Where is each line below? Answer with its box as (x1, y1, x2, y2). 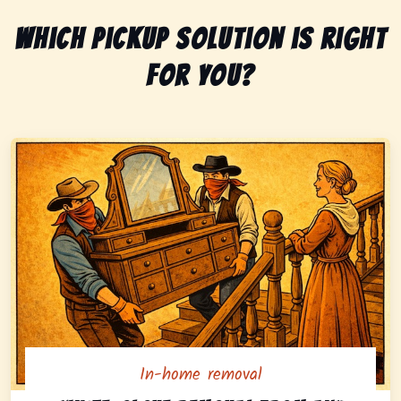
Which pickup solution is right (14, 23, 387, 55)
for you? (146, 60, 255, 91)
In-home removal (139, 362, 262, 389)
